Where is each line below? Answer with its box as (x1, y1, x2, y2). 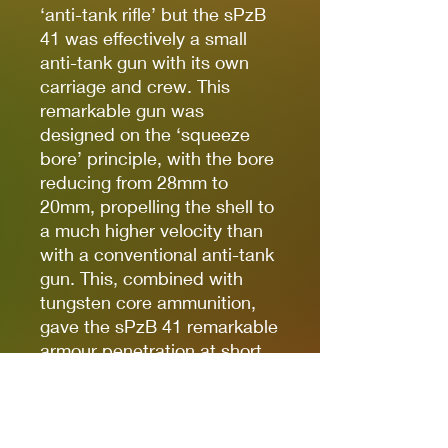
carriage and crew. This (40, 74, 230, 97)
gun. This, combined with (40, 266, 243, 289)
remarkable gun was (40, 98, 204, 121)
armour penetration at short (40, 338, 262, 361)
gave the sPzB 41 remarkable (40, 314, 278, 337)
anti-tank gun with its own (40, 50, 249, 73)
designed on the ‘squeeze (40, 122, 250, 145)
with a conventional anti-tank (40, 242, 274, 265)
